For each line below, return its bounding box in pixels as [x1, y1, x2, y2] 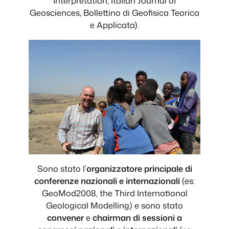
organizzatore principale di [86, 163, 192, 175]
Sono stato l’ [37, 163, 86, 175]
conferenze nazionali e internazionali [34, 175, 180, 187]
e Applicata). [90, 19, 139, 31]
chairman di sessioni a [90, 212, 182, 224]
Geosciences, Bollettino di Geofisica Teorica [30, 7, 199, 19]
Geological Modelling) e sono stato [46, 199, 183, 212]
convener [47, 212, 86, 224]
